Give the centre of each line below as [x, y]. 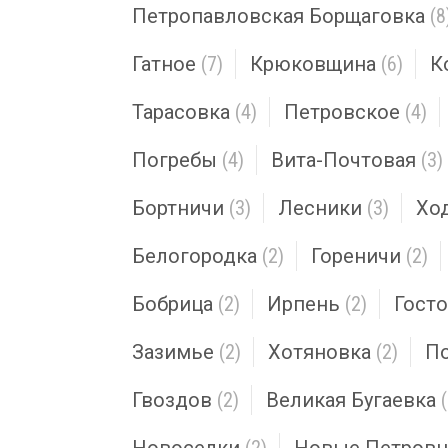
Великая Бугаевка [351, 400]
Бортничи [178, 208]
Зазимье [173, 352]
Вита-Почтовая [343, 160]
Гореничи [356, 256]
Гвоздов [172, 400]
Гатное [164, 64]
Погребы [174, 160]
